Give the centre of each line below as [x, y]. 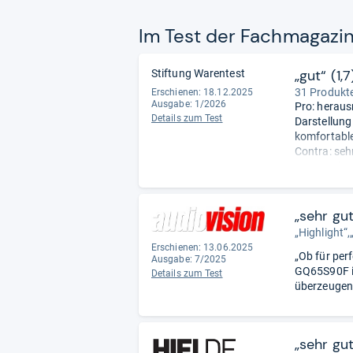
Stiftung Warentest [198, 73]
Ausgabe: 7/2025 [189, 259]
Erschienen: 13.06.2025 [203, 247]
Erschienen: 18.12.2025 [203, 92]
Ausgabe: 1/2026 [189, 104]
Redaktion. [321, 196]
